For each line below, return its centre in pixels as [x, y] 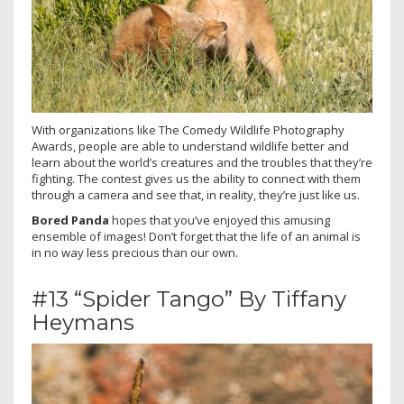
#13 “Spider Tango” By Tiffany [189, 298]
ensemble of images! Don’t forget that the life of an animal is [196, 236]
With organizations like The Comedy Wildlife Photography [188, 129]
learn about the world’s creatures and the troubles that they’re [202, 162]
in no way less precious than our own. [135, 252]
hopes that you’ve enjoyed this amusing [220, 220]
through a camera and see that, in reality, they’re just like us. [196, 194]
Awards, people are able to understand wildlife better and [190, 146]
